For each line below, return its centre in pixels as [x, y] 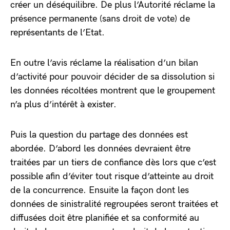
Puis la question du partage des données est [99, 135]
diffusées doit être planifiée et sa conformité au [105, 218]
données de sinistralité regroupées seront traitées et [114, 204]
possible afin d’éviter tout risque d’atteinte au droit [112, 176]
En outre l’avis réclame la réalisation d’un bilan [104, 63]
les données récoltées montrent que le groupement [113, 91]
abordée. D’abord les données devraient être [100, 149]
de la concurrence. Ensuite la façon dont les [100, 190]
